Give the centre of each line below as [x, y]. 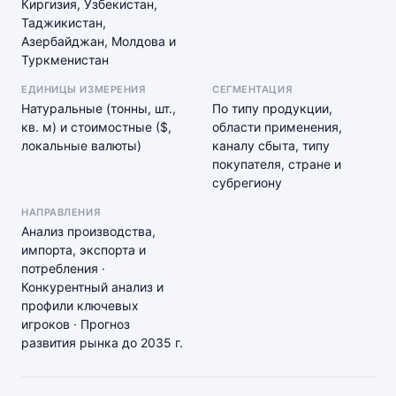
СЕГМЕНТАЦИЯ [252, 89]
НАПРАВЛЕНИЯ [61, 212]
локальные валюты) [81, 145]
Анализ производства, [88, 231]
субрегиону [247, 183]
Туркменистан [65, 60]
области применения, [277, 127]
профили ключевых [80, 305]
